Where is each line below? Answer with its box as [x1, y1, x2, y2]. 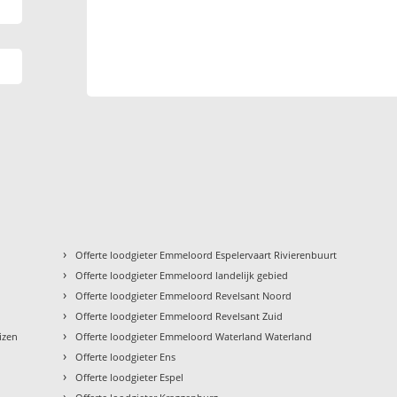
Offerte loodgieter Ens [75, 350, 176, 364]
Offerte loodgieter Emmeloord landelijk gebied [75, 269, 289, 283]
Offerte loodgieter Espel [75, 370, 184, 385]
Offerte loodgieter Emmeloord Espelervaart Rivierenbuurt [75, 248, 338, 262]
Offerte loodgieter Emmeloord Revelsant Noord [75, 289, 292, 303]
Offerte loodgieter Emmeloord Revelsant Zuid [75, 309, 284, 323]
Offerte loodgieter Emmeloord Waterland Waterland [75, 330, 313, 344]
